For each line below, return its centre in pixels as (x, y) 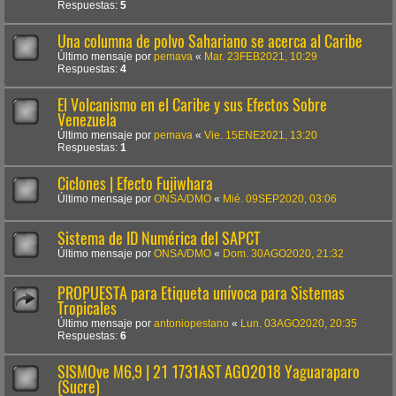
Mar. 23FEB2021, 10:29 (261, 56)
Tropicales (87, 308)
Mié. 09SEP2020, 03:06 (280, 198)
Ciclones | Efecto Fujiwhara (135, 183)
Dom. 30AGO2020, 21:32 (283, 253)
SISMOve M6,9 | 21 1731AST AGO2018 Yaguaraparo (209, 371)
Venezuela (87, 119)
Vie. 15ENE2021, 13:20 (261, 135)
